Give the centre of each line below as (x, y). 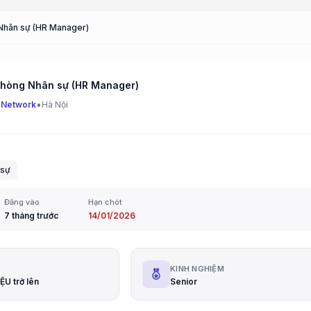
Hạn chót (106, 202)
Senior (184, 281)
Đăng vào (22, 202)
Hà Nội (55, 104)
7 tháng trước (31, 216)
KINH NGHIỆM (197, 269)
